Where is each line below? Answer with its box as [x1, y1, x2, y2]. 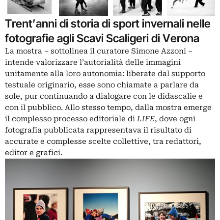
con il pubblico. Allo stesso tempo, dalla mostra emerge [5, 103, 212, 112]
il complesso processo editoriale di [5, 114, 137, 124]
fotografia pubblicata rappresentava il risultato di [5, 126, 192, 135]
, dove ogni [155, 114, 195, 124]
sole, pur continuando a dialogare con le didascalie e [5, 92, 203, 101]
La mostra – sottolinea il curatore [5, 47, 131, 56]
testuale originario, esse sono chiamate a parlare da [5, 81, 199, 90]
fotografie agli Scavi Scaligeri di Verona [5, 31, 199, 45]
